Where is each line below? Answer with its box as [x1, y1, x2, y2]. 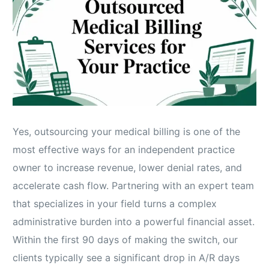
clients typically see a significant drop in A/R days [13, 252, 240, 264]
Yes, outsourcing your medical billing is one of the [13, 125, 241, 138]
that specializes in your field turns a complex [13, 198, 217, 210]
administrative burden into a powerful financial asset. [13, 216, 255, 228]
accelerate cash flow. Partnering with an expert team [13, 180, 255, 192]
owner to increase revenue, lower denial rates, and [13, 162, 243, 174]
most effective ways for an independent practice [13, 144, 235, 156]
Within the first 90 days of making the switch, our [13, 234, 238, 246]
